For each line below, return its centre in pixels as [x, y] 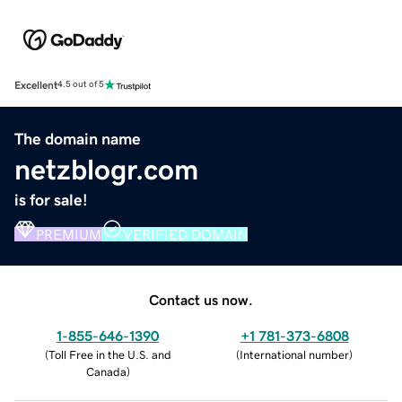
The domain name [78, 139]
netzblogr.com [106, 169]
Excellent [36, 85]
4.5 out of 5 [81, 85]
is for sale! [51, 200]
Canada [106, 371]
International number [294, 354]
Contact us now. [201, 299]
